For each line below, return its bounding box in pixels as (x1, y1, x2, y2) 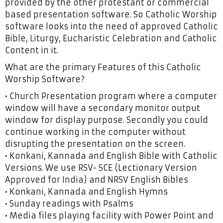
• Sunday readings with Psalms (5, 199, 133, 209)
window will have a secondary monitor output (5, 103, 200, 113)
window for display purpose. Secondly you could (5, 115, 208, 125)
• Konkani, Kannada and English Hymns (5, 187, 168, 197)
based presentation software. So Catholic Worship (5, 9, 217, 19)
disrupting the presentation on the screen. (5, 139, 185, 149)
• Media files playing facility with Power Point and (5, 211, 214, 221)
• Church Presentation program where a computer (5, 91, 217, 101)
